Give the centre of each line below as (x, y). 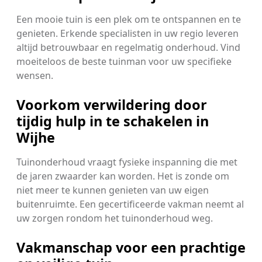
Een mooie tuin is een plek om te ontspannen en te (129, 20)
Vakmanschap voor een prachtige (131, 248)
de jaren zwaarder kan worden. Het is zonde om (123, 176)
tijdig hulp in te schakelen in (113, 121)
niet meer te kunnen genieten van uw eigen (113, 190)
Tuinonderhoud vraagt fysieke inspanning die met (127, 162)
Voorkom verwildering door (112, 105)
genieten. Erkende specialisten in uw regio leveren (127, 34)
